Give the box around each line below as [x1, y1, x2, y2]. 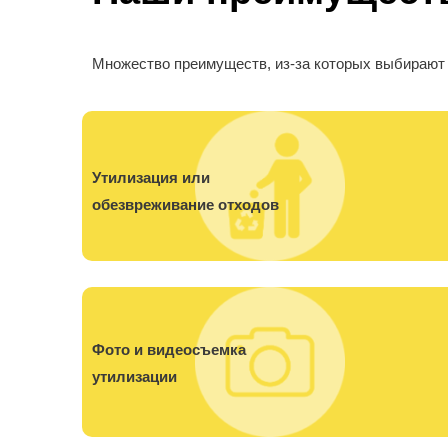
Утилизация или [92, 168, 210, 186]
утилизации [92, 367, 177, 385]
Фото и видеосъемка [92, 340, 246, 358]
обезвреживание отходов [92, 195, 279, 213]
